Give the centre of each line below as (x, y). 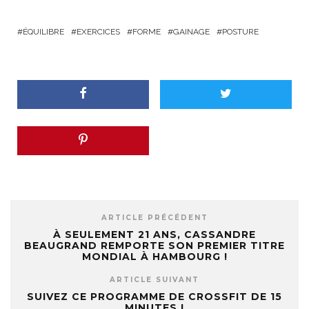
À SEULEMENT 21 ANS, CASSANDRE (154, 235)
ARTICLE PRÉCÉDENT (154, 218)
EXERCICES (98, 32)
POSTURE (240, 32)
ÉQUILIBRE (43, 32)
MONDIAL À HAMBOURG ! (154, 257)
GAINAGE (191, 32)
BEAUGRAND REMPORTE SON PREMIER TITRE (154, 246)
